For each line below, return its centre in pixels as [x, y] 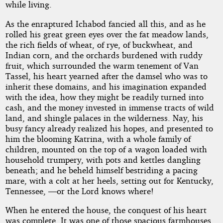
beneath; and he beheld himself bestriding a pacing [101, 170]
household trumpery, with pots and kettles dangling [103, 159]
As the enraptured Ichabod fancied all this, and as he [105, 23]
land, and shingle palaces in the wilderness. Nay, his [104, 117]
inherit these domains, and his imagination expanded [106, 86]
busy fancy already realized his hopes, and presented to [109, 128]
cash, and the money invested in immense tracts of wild [110, 107]
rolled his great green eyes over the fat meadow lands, [107, 34]
